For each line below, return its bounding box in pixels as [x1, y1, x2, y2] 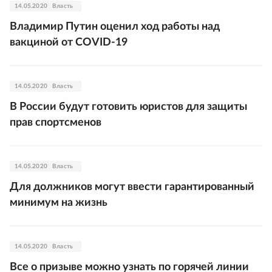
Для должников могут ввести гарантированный [10, 182, 254, 193]
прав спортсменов [10, 117, 101, 129]
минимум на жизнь [10, 197, 107, 209]
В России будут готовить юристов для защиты [10, 101, 247, 113]
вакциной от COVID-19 [10, 37, 127, 49]
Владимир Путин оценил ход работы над [10, 21, 220, 33]
